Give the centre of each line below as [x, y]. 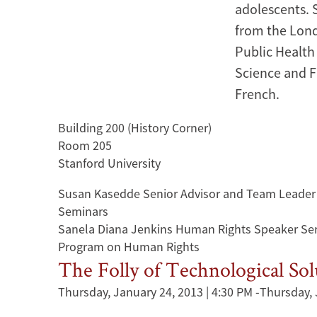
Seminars [83, 211]
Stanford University [109, 163]
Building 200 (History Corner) [135, 128]
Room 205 [85, 145]
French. [257, 94]
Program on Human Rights [129, 247]
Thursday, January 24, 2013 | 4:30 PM [155, 292]
